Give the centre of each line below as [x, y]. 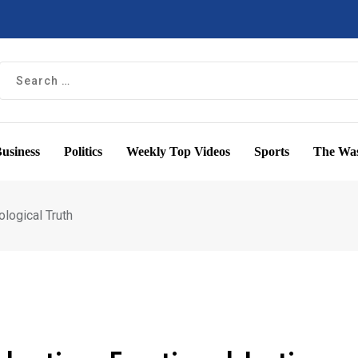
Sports [272, 151]
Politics [83, 151]
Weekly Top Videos [178, 151]
